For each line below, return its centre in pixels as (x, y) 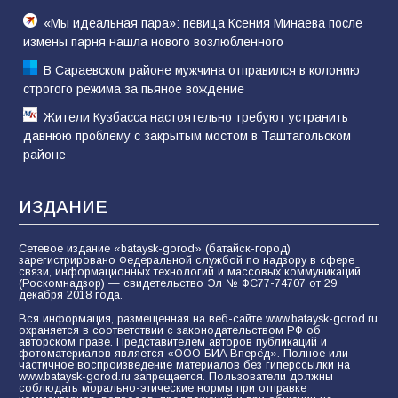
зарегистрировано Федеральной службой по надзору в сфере (187, 260)
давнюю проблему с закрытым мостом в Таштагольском (187, 135)
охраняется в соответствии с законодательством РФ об (170, 330)
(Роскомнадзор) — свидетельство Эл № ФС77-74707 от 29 (178, 283)
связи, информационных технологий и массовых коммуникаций (190, 271)
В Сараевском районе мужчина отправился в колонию (202, 70)
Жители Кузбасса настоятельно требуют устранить (196, 117)
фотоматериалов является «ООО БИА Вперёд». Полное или (183, 353)
